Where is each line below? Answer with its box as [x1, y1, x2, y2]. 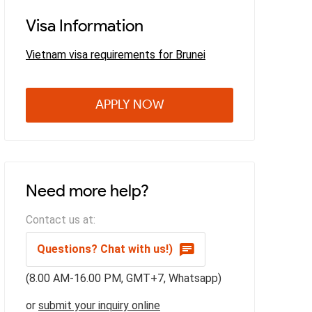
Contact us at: [26, 212, 95, 226]
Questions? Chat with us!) [37, 242, 173, 256]
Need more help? [26, 180, 149, 201]
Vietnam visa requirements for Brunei [26, 47, 205, 61]
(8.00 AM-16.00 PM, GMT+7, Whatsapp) [26, 271, 221, 285]
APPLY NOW [95, 97, 164, 113]
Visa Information [26, 15, 143, 36]
